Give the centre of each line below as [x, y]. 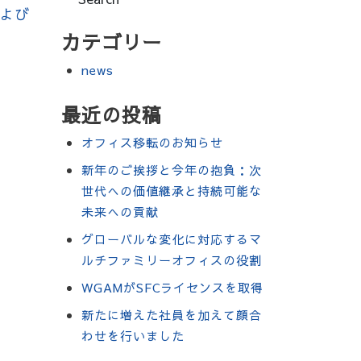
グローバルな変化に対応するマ [172, 239]
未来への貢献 [120, 212]
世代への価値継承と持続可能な [172, 191]
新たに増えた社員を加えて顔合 [172, 315]
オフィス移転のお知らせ [152, 142]
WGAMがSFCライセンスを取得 [172, 287]
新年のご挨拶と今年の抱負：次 [172, 170]
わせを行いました [133, 336]
